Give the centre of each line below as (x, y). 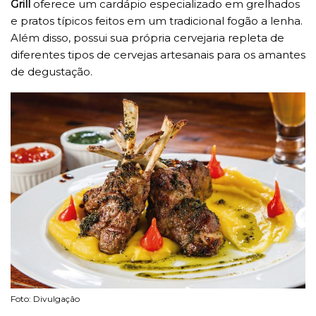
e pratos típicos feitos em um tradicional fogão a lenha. (157, 20)
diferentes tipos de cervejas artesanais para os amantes (158, 54)
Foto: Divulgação (45, 299)
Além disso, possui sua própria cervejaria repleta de (147, 37)
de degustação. (51, 71)
